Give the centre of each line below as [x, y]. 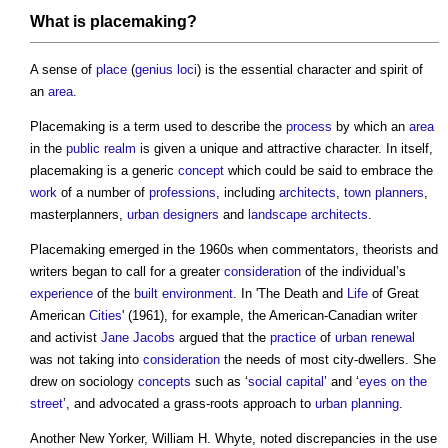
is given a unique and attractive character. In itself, [284, 148]
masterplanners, [78, 214]
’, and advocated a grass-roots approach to [189, 403]
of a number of [103, 192]
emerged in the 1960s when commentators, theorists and [271, 249]
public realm [101, 148]
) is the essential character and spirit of [310, 69]
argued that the [222, 337]
